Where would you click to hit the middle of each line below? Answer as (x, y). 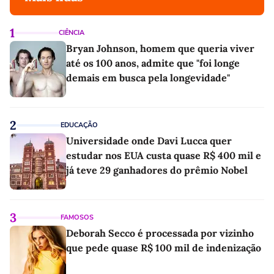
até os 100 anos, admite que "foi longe (153, 63)
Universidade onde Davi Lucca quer (149, 140)
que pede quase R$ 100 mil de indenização (164, 247)
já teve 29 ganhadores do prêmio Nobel (157, 170)
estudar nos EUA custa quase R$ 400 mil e (164, 155)
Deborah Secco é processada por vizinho (160, 233)
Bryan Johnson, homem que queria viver (160, 48)
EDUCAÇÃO (79, 125)
